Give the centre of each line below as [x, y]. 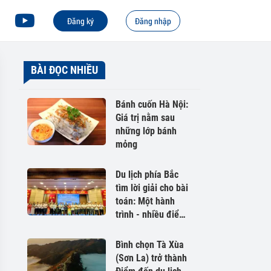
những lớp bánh [146, 131]
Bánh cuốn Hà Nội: [152, 104]
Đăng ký [80, 21]
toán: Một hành [145, 201]
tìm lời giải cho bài [152, 188]
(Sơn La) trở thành [151, 258]
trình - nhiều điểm [151, 214]
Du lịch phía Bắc [147, 175]
